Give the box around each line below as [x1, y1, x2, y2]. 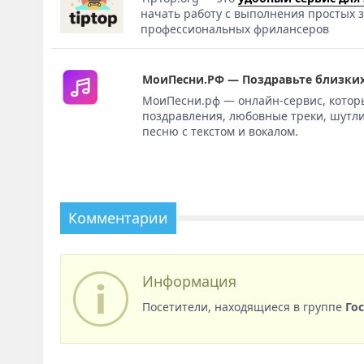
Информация [141, 271, 236, 291]
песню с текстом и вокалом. [142, 123, 298, 139]
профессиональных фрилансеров [141, 20, 330, 37]
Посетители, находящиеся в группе [141, 298, 345, 314]
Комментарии [67, 207, 168, 227]
